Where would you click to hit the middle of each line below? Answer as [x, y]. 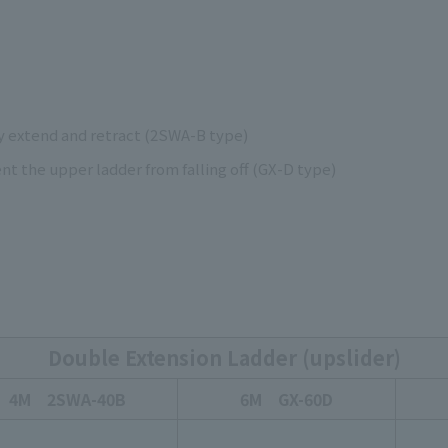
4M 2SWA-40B [67, 399]
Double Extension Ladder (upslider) [224, 358]
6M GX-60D [286, 399]
